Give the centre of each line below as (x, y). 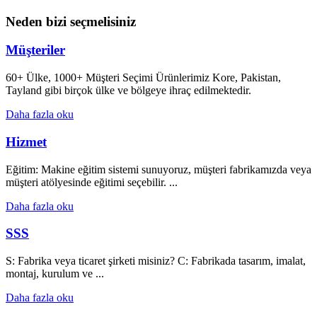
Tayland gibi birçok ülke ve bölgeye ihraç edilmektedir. (128, 91)
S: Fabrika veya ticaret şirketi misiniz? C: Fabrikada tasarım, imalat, (156, 260)
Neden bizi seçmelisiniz (71, 21)
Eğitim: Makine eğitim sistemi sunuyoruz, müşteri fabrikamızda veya (158, 169)
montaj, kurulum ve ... (55, 273)
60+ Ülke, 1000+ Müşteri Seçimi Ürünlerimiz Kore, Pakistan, (143, 78)
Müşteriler (35, 50)
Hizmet (26, 142)
